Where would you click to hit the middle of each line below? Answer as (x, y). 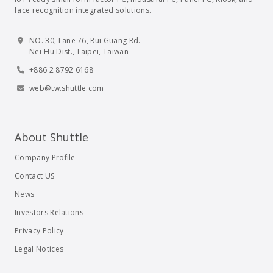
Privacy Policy (39, 231)
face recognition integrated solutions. (83, 10)
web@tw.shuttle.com (67, 88)
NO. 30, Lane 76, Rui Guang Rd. (85, 41)
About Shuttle (51, 137)
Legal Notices (39, 249)
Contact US (35, 176)
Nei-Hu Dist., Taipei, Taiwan (79, 52)
